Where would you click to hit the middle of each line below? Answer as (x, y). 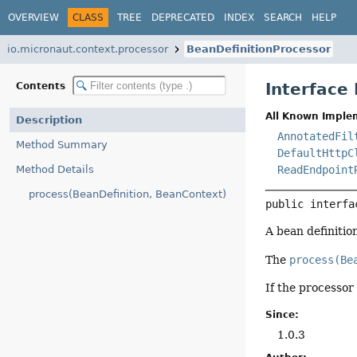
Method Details (55, 169)
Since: (282, 314)
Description (49, 120)
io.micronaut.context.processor (88, 49)
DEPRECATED (183, 17)
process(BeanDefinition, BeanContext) (127, 194)
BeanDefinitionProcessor (259, 49)
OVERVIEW (33, 17)
